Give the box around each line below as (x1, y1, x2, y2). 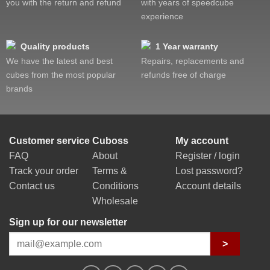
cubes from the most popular (6, 70, 116, 80)
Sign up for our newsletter (9, 217, 127, 228)
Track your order (9, 166, 78, 177)
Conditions (92, 181, 139, 192)
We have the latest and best (6, 56, 113, 66)
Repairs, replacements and (141, 56, 244, 66)
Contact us (9, 181, 55, 192)
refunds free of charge (141, 70, 226, 80)
